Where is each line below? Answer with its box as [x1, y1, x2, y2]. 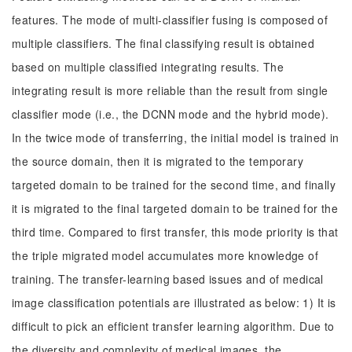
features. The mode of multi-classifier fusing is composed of [12, 12, 328, 27]
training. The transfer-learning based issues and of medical [12, 271, 324, 287]
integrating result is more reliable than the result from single [12, 82, 328, 98]
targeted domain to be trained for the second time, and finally [12, 177, 336, 192]
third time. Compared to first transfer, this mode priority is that [12, 224, 339, 240]
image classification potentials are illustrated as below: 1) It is [12, 295, 336, 310]
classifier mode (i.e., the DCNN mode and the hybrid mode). [12, 106, 329, 122]
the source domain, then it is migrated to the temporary [12, 153, 304, 169]
